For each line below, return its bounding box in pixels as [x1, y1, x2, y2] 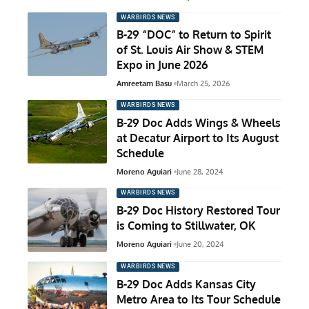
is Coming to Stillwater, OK [117, 219, 256, 232]
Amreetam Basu [117, 79, 172, 89]
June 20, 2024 [176, 239, 224, 249]
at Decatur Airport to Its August [117, 130, 279, 145]
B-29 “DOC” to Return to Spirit [117, 28, 271, 42]
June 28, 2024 [176, 166, 223, 177]
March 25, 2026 [176, 79, 230, 89]
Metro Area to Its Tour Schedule [117, 292, 281, 306]
